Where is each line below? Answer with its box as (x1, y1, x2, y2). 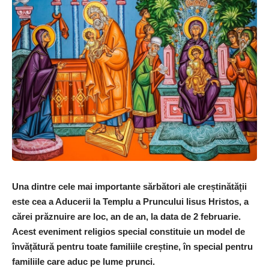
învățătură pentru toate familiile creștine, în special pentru (12, 241, 253, 252)
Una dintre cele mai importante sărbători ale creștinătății (12, 181, 247, 192)
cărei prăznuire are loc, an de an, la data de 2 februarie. (12, 211, 241, 222)
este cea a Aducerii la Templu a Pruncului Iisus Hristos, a (12, 196, 249, 207)
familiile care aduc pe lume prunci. (12, 256, 157, 267)
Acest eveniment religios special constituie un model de (12, 226, 245, 237)
